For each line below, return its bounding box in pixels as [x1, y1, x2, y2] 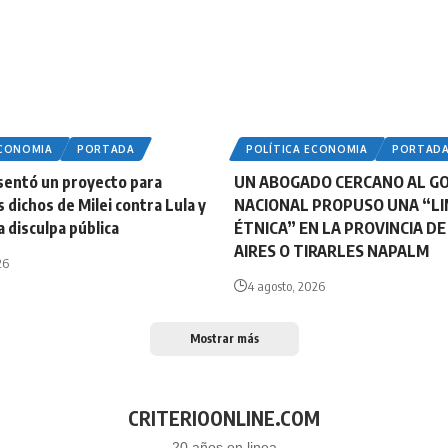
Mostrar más [189, 331, 259, 347]
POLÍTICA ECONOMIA [246, 143, 368, 156]
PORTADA [76, 143, 135, 156]
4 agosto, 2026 [247, 278, 325, 295]
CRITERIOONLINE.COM [128, 406, 320, 431]
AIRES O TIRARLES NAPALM [234, 241, 429, 262]
